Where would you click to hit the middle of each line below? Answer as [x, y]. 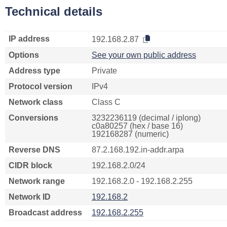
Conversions [33, 118]
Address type [34, 71]
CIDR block [30, 165]
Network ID [30, 197]
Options [24, 55]
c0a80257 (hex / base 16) [137, 126]
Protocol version [41, 86]
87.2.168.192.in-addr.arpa [138, 150]
